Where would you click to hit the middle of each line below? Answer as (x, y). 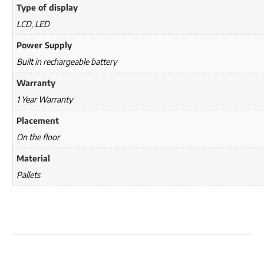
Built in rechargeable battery (67, 62)
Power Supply (44, 45)
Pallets (28, 175)
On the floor (38, 137)
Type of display (47, 8)
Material (33, 159)
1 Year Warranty (44, 100)
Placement (38, 121)
